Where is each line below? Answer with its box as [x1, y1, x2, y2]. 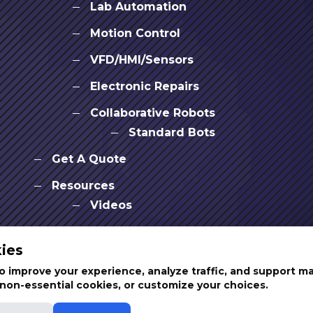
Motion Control [90, 27, 180, 41]
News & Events [90, 225, 179, 239]
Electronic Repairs [90, 80, 199, 94]
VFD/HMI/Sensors [90, 53, 194, 67]
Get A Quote [52, 152, 126, 166]
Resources [52, 179, 115, 193]
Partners [52, 252, 103, 265]
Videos [90, 198, 132, 212]
